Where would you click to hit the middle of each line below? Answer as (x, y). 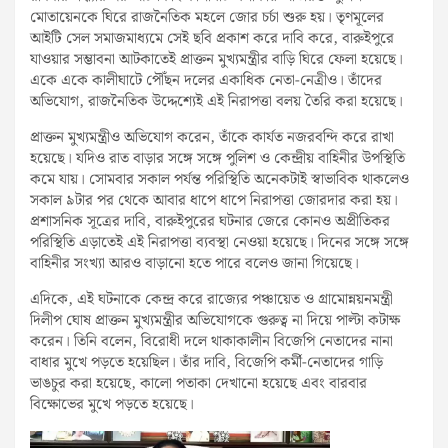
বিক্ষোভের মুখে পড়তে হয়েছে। (112, 404)
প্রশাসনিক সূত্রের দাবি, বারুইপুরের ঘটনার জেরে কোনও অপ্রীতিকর (210, 221)
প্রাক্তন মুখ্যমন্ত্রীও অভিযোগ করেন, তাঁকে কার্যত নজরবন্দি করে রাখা (212, 137)
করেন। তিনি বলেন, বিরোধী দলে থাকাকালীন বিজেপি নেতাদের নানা (211, 341)
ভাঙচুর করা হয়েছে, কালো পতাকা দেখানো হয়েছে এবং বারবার (198, 383)
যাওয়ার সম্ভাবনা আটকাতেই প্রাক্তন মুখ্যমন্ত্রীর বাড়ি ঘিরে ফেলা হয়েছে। (216, 59)
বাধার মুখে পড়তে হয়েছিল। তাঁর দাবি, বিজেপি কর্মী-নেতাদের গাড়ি (206, 362)
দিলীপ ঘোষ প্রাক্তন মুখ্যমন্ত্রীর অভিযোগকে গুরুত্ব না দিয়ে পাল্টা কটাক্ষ (215, 320)
